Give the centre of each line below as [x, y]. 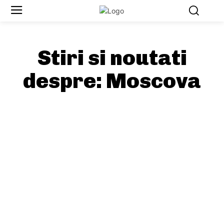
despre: [64, 81]
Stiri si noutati [112, 58]
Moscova [153, 81]
